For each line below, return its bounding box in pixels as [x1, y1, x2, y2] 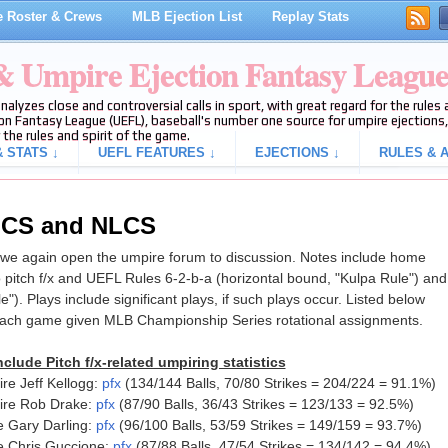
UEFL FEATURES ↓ [97, 145, 216, 160]
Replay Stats [271, 9, 349, 24]
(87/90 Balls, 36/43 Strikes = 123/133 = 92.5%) [114, 396, 414, 413]
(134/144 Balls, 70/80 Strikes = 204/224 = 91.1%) [120, 375, 436, 392]
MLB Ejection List [131, 9, 242, 24]
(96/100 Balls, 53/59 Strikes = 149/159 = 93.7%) [114, 417, 422, 434]
